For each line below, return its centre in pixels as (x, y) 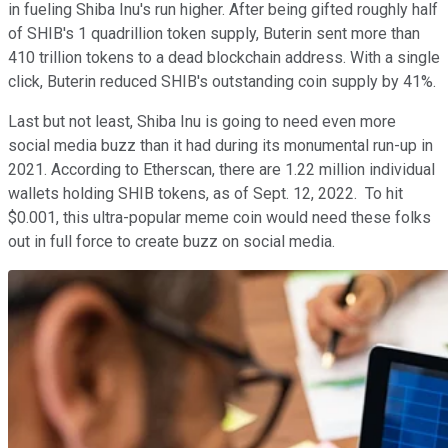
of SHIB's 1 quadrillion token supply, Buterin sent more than (214, 33)
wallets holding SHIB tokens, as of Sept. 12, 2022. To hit (205, 193)
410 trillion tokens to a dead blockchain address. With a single (224, 57)
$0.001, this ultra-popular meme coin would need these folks (219, 217)
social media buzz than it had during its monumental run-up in (220, 145)
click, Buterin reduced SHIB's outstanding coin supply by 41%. (222, 81)
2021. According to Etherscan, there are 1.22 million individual (221, 169)
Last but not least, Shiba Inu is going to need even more (202, 121)
